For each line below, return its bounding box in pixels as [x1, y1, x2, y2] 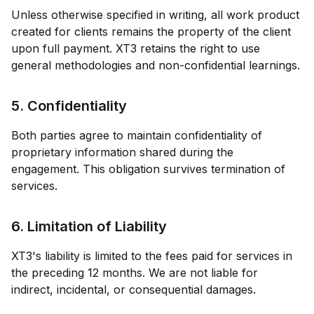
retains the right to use [137, 41, 260, 55]
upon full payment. [11, 41, 116, 55]
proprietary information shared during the [11, 145, 233, 159]
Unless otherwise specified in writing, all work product [11, 8, 299, 22]
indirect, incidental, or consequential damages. [11, 282, 256, 296]
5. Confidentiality [11, 97, 127, 114]
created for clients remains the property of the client [11, 25, 291, 39]
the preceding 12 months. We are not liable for [11, 266, 258, 280]
